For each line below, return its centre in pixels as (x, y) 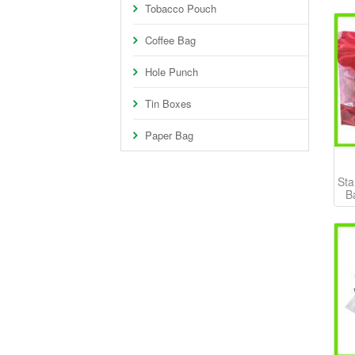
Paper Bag (169, 135)
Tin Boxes (168, 103)
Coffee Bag (170, 40)
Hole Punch (172, 72)
